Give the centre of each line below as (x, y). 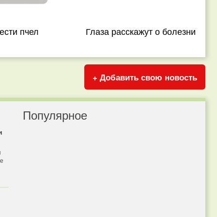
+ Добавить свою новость (145, 77)
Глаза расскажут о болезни (141, 31)
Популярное (55, 115)
